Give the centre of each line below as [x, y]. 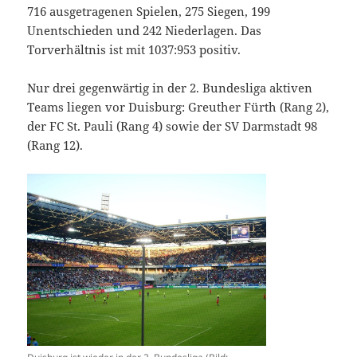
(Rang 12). [55, 145]
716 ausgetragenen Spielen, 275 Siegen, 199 [149, 11]
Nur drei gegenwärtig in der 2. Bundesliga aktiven [170, 87]
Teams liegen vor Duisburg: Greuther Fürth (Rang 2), [178, 106]
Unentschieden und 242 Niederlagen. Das [145, 30]
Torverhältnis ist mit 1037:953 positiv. [134, 49]
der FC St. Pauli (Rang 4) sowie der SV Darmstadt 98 [173, 126]
